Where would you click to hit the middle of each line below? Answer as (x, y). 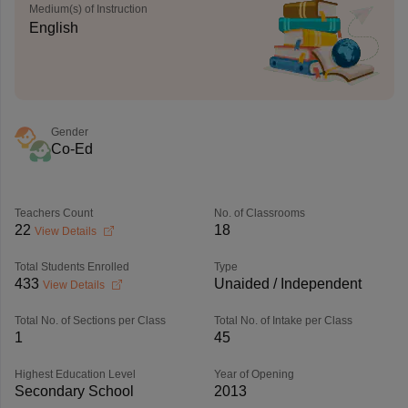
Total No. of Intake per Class (283, 321)
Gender (69, 132)
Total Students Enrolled (71, 267)
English (53, 28)
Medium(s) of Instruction (88, 9)
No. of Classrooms (259, 213)
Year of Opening (254, 374)
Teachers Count (53, 213)
